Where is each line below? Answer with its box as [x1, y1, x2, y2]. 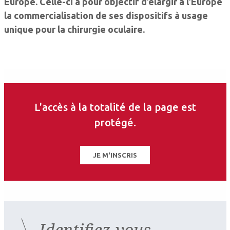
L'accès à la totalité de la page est [34, 101, 196, 113]
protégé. [94, 117, 136, 128]
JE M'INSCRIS [93, 151, 137, 159]
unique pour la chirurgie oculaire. [4, 24, 145, 34]
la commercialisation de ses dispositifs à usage [4, 10, 208, 21]
